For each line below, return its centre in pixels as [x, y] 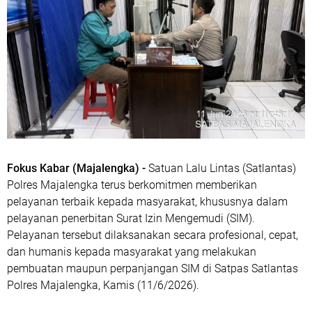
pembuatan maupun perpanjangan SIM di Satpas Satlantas [153, 268]
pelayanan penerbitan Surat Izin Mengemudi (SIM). [131, 218]
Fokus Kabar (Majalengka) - [78, 168]
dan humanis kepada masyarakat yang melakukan [132, 252]
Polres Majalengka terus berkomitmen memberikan [132, 185]
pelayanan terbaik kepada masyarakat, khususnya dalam [147, 202]
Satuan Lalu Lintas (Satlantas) [222, 168]
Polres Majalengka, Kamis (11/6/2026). [103, 285]
